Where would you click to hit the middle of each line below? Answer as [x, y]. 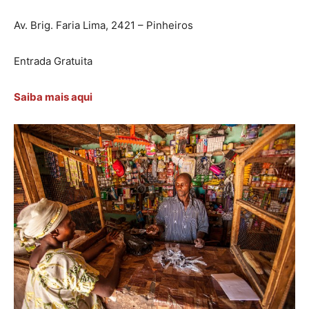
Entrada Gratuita [53, 61]
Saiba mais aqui [54, 97]
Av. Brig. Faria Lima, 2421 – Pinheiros [103, 25]
